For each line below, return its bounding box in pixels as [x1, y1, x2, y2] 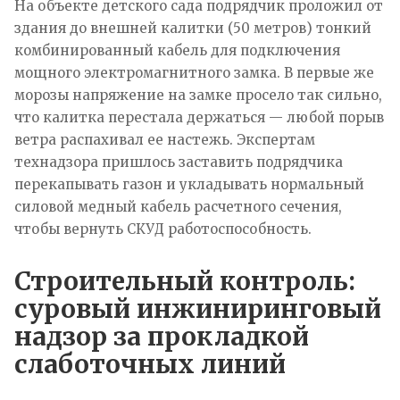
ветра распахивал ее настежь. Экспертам [14, 130, 315, 148]
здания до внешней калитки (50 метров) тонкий [14, 19, 371, 37]
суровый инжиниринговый [14, 292, 381, 325]
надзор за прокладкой [14, 320, 309, 353]
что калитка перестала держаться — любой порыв [14, 108, 384, 126]
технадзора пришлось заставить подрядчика [14, 153, 343, 171]
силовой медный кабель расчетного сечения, [14, 197, 342, 215]
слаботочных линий [14, 347, 286, 380]
